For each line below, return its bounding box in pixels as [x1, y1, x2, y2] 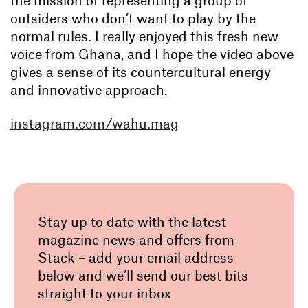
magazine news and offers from [38, 230, 234, 247]
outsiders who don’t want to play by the [10, 10, 256, 27]
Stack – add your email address [38, 248, 234, 265]
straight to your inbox [38, 284, 171, 301]
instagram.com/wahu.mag [10, 114, 179, 131]
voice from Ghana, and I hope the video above [10, 45, 294, 63]
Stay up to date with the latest [38, 212, 226, 230]
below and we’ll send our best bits [38, 266, 248, 283]
